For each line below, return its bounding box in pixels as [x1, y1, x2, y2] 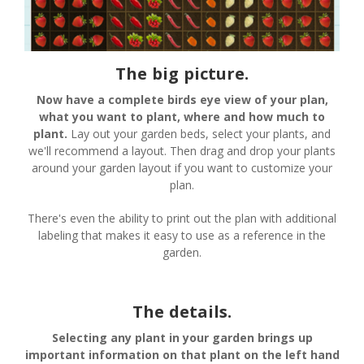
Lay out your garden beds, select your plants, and [67, 126, 331, 142]
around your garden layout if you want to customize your [32, 160, 332, 176]
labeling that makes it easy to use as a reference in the [38, 227, 326, 244]
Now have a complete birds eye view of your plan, [36, 92, 328, 108]
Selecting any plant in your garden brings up [51, 330, 313, 346]
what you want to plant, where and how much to [39, 109, 325, 125]
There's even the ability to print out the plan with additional [28, 210, 336, 227]
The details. [132, 301, 232, 323]
